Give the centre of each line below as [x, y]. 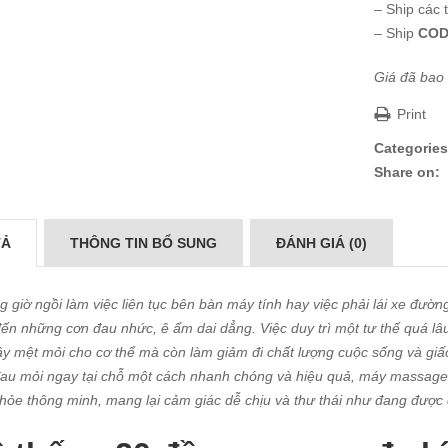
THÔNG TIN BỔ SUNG [143, 243]
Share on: [407, 172]
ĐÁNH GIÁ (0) [321, 243]
